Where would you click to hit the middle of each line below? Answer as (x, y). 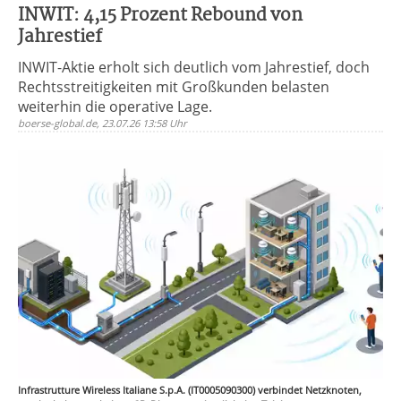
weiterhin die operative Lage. (115, 107)
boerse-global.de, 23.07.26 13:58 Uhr (102, 123)
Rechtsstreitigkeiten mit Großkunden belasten (174, 87)
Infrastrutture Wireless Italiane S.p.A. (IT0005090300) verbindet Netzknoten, (190, 390)
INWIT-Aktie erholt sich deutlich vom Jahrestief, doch (194, 67)
